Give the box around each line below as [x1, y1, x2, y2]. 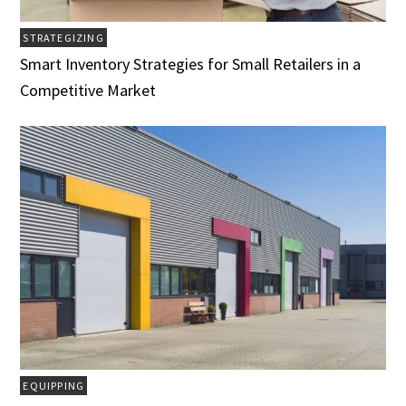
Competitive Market [20, 80, 157, 101]
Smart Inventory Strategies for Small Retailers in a [20, 53, 362, 75]
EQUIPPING [23, 378, 85, 392]
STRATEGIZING [23, 31, 104, 45]
